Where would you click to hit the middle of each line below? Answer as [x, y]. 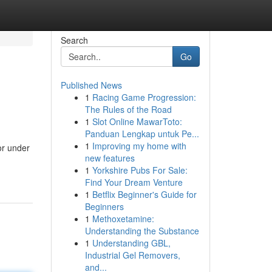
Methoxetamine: [123, 219]
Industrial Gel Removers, [132, 255]
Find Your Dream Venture [134, 182]
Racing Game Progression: [144, 97]
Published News [91, 85]
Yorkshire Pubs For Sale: [140, 170]
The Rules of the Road [128, 109]
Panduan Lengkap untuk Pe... [142, 134]
